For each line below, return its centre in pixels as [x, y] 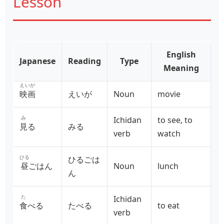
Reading [84, 61]
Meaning [181, 68]
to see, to [175, 120]
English [181, 55]
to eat [168, 206]
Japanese [37, 61]
